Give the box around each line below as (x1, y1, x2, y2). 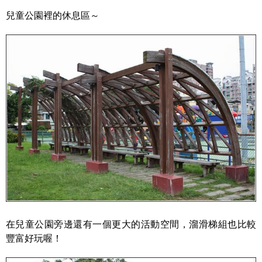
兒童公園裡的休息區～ (6, 11, 99, 21)
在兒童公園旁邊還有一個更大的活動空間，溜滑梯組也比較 (6, 219, 256, 230)
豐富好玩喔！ (6, 233, 62, 244)
